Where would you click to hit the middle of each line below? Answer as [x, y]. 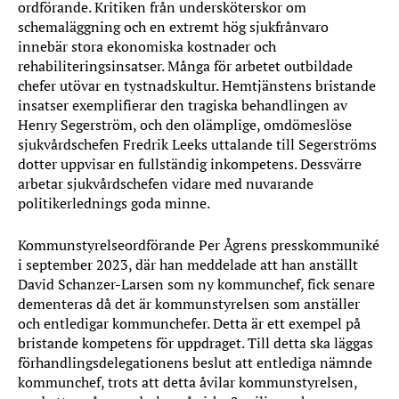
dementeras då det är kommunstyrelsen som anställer [189, 304]
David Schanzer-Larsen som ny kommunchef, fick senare [196, 284]
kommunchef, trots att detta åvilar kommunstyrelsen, [187, 382]
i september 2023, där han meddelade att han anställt [188, 265]
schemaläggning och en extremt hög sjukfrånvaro [173, 27]
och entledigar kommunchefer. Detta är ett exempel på [189, 323]
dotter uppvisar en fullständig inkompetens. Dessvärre [190, 164]
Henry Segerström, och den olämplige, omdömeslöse [185, 125]
